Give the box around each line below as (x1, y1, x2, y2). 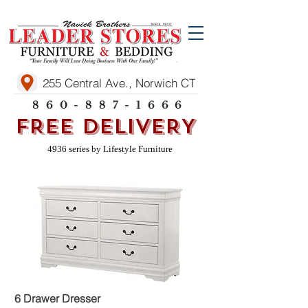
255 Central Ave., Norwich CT (43, 75, 195, 90)
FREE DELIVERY (15, 113, 196, 140)
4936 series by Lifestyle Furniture (47, 144, 173, 154)
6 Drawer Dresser (14, 291, 100, 305)
